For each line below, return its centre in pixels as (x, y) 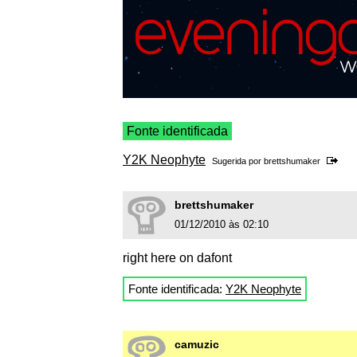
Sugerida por (238, 161)
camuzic (197, 345)
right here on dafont (177, 258)
